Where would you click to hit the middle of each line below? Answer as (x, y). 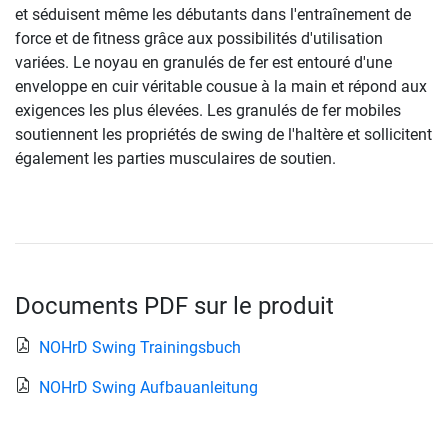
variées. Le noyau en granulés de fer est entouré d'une (203, 62)
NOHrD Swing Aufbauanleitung (148, 387)
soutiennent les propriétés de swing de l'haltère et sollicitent (223, 134)
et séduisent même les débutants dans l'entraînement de (213, 14)
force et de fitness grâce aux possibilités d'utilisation (199, 38)
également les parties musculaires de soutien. (175, 158)
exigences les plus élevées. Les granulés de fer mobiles (208, 110)
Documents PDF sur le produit (174, 305)
